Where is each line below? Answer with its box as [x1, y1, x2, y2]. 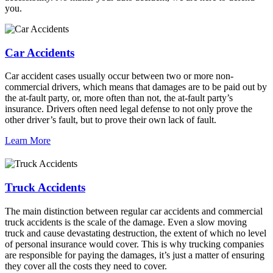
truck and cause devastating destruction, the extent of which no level [5, 227, 266, 238]
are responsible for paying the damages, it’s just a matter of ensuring [5, 249, 264, 260]
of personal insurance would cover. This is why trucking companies [5, 238, 264, 249]
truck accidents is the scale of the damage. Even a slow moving [5, 216, 247, 227]
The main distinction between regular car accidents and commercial [5, 205, 263, 216]
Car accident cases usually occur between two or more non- [5, 71, 233, 82]
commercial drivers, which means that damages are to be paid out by [5, 82, 267, 93]
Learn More [5, 135, 51, 146]
